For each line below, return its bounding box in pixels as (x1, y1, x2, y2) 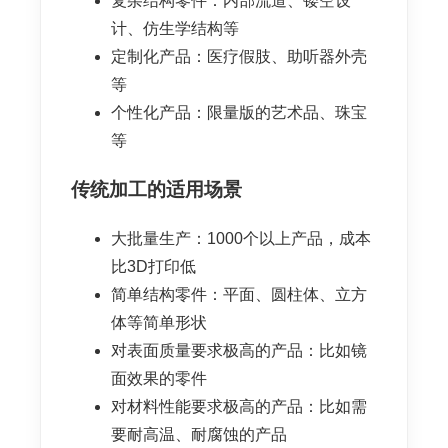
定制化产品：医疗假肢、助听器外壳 (111, 47, 367, 65)
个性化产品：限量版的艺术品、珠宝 (111, 103, 367, 121)
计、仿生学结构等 (111, 19, 239, 37)
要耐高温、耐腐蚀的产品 (111, 426, 287, 444)
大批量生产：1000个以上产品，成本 (111, 230, 371, 248)
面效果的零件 (111, 370, 207, 388)
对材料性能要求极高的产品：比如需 (111, 398, 367, 416)
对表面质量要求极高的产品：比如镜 (111, 342, 367, 360)
